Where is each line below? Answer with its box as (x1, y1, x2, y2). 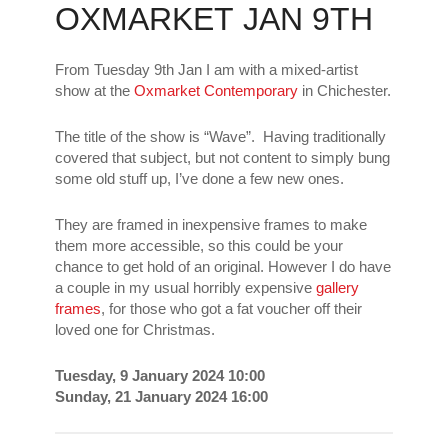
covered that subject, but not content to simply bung (55, 149, 390, 167)
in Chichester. (302, 82, 391, 100)
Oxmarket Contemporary (134, 82, 302, 100)
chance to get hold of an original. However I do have (55, 258, 391, 276)
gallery (316, 279, 359, 297)
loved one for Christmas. (55, 321, 215, 339)
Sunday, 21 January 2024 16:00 (55, 388, 268, 406)
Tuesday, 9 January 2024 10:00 (55, 367, 265, 385)
